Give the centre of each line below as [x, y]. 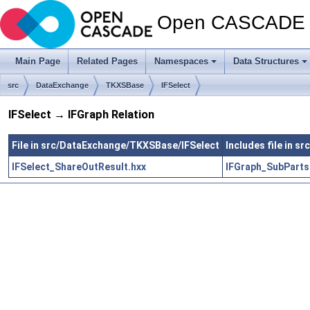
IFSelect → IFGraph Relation [81, 115]
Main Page [38, 61]
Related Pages [107, 61]
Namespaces [181, 61]
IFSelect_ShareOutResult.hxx [79, 166]
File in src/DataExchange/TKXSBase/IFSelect [116, 145]
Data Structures [266, 61]
